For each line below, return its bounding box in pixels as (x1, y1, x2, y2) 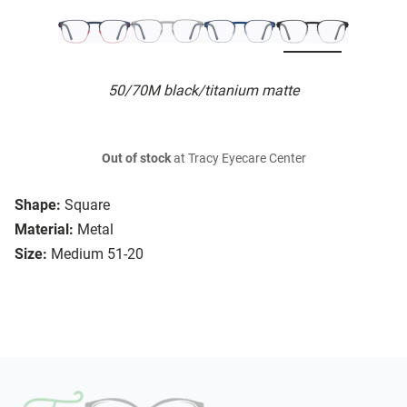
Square (65, 196, 110, 214)
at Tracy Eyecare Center (170, 151, 306, 167)
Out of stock (101, 151, 171, 167)
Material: (15, 221, 74, 239)
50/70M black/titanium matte (108, 82, 299, 100)
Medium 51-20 (51, 245, 144, 263)
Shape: (15, 196, 61, 214)
